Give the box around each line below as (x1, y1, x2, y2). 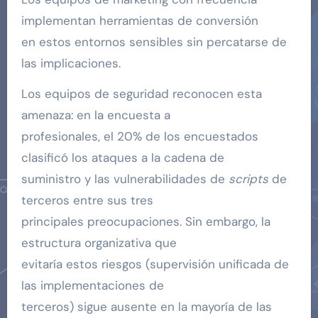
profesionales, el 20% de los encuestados (21, 128, 258, 145)
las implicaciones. (21, 55, 121, 72)
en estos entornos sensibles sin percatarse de (21, 34, 287, 50)
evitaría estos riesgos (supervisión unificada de (21, 256, 289, 273)
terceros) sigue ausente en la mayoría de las (21, 299, 272, 315)
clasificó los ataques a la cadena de (21, 150, 224, 166)
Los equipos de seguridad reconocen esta (21, 86, 262, 102)
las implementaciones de (21, 278, 164, 294)
